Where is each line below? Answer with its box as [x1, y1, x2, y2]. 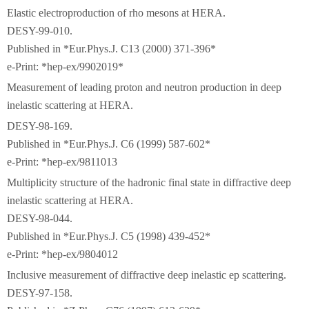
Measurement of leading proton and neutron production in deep [7, 81, 281, 93]
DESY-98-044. [7, 212, 72, 224]
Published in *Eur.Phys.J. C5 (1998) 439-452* [7, 230, 210, 242]
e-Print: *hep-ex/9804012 [7, 248, 118, 260]
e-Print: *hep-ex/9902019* [7, 61, 123, 72]
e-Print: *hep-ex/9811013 [7, 156, 117, 168]
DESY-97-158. [7, 287, 72, 299]
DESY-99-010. [7, 25, 72, 37]
